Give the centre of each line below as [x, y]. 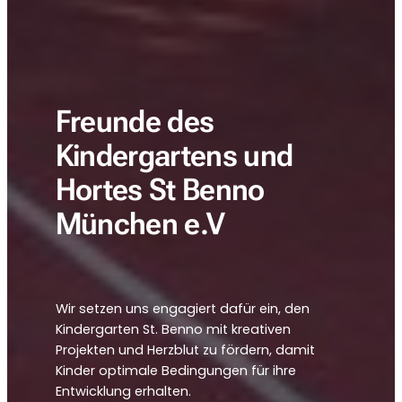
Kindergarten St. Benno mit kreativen [173, 330]
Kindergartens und [174, 156]
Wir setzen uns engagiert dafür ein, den [182, 309]
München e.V [140, 224]
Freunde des [135, 122]
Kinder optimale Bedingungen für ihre [175, 371]
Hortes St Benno [160, 190]
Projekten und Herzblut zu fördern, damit [185, 350]
